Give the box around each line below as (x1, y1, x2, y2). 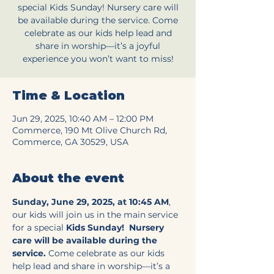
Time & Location (12, 88, 125, 103)
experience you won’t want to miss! (22, 53, 174, 64)
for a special (12, 222, 66, 233)
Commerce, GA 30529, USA (12, 136, 128, 147)
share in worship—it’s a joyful (35, 40, 160, 51)
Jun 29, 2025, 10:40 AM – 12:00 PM (12, 113, 154, 124)
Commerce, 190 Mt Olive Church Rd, (12, 125, 167, 136)
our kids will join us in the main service (12, 209, 180, 220)
